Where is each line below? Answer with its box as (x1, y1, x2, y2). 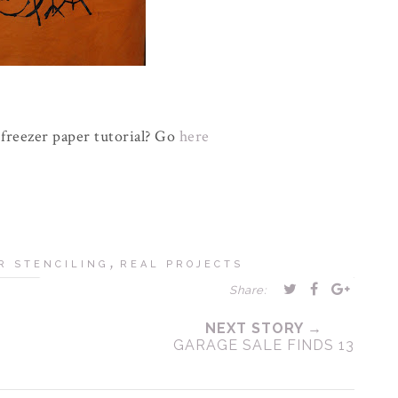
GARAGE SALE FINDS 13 (173, 337, 354, 354)
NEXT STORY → (205, 320, 322, 337)
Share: (229, 283, 266, 297)
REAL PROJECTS (119, 259, 243, 270)
